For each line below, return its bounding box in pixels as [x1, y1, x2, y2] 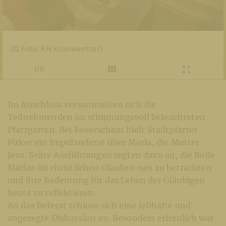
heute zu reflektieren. [8, 187, 96, 198]
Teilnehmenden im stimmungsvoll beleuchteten [8, 111, 205, 122]
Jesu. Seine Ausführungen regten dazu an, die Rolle [8, 149, 215, 160]
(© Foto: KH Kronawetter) [11, 42, 102, 54]
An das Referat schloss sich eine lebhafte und [8, 200, 191, 210]
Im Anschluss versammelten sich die [8, 99, 156, 109]
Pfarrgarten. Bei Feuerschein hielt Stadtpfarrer [8, 124, 198, 135]
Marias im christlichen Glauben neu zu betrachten [8, 162, 212, 173]
